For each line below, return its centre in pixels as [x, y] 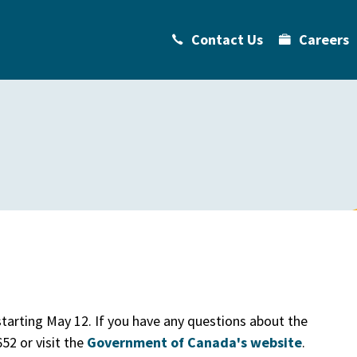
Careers [324, 39]
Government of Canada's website [194, 342]
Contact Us [227, 39]
